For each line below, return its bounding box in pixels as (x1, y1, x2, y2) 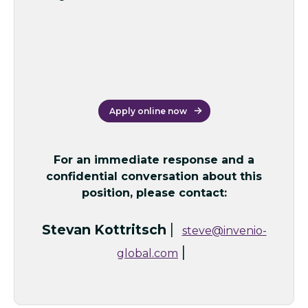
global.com (117, 247, 178, 260)
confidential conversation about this (46, 170, 262, 183)
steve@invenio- (181, 224, 267, 237)
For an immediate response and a (54, 153, 254, 166)
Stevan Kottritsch (41, 221, 166, 238)
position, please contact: (81, 186, 227, 199)
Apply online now (109, 106, 187, 116)
